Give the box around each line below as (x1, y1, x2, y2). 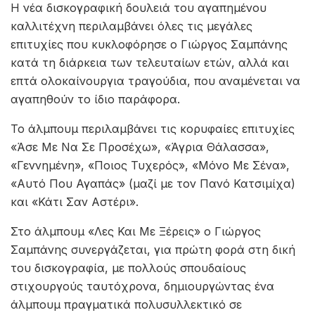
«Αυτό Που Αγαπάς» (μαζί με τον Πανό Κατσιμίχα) (11, 176, 295, 191)
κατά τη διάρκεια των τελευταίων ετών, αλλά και (11, 55, 289, 70)
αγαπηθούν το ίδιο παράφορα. (11, 91, 180, 106)
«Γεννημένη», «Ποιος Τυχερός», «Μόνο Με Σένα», (11, 157, 290, 172)
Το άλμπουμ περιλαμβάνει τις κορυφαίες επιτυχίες (11, 121, 295, 136)
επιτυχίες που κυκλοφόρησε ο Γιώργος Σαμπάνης (11, 37, 288, 51)
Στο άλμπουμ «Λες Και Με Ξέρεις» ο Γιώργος (11, 224, 261, 238)
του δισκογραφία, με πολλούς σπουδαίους (11, 260, 246, 275)
